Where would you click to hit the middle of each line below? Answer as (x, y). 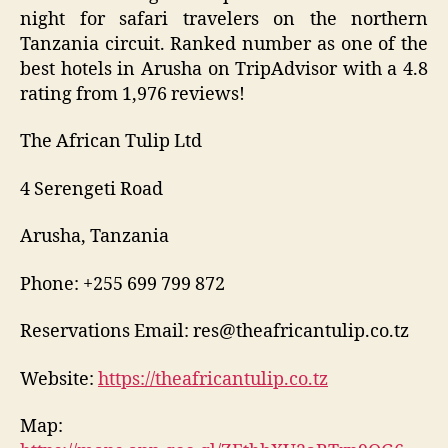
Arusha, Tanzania (94, 237)
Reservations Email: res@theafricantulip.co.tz (214, 332)
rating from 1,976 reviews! (132, 94)
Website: (59, 379)
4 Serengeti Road (91, 189)
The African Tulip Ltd (111, 142)
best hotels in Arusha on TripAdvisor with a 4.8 (224, 69)
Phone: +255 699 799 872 (122, 284)
